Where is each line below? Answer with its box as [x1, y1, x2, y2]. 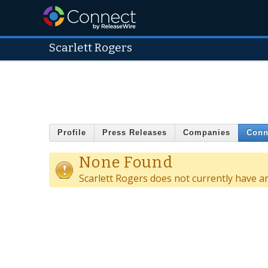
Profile [57, 128, 86, 138]
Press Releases [102, 128, 167, 138]
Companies [183, 128, 230, 138]
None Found [79, 153, 173, 172]
